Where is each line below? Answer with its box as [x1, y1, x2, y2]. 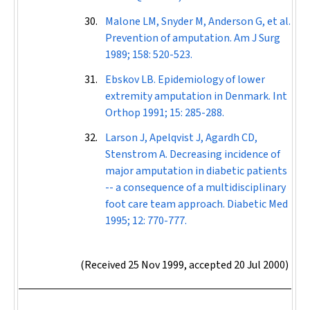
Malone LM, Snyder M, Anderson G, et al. [105, 14, 291, 29]
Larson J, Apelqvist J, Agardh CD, [105, 130, 257, 145]
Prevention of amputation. [105, 30, 234, 46]
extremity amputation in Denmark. [105, 89, 273, 104]
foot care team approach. [105, 197, 227, 212]
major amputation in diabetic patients [105, 163, 287, 179]
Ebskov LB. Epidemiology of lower [105, 72, 265, 87]
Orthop [105, 105, 143, 120]
